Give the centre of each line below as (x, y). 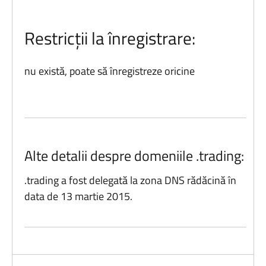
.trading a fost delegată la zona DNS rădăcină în (131, 180)
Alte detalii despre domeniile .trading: (134, 155)
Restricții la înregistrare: (110, 38)
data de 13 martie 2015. (79, 196)
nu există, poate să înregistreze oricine (110, 71)
